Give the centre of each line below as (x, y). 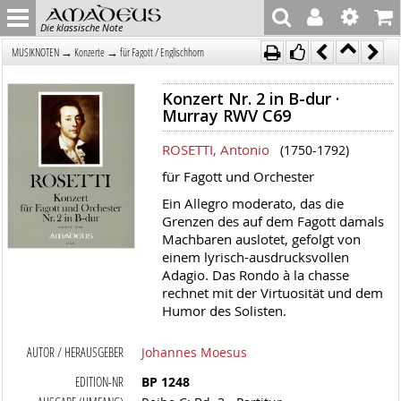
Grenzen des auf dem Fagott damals (273, 221)
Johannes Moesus (195, 352)
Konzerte (90, 52)
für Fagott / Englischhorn (162, 52)
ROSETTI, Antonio (215, 149)
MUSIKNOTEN (36, 52)
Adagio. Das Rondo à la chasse (255, 275)
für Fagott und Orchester (238, 176)
